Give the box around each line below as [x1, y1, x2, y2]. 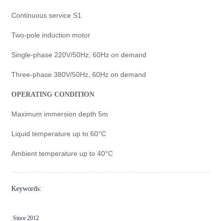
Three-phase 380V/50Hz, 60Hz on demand [11, 70, 147, 78]
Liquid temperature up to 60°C [11, 129, 107, 138]
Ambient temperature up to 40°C [11, 149, 113, 157]
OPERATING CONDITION [11, 90, 95, 98]
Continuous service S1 [11, 11, 82, 19]
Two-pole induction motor [11, 31, 91, 39]
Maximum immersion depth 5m [11, 110, 109, 118]
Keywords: [11, 184, 42, 192]
